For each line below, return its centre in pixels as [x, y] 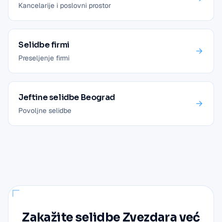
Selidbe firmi [44, 45]
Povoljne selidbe [45, 111]
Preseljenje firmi [44, 58]
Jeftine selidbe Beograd [67, 97]
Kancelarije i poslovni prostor [65, 5]
